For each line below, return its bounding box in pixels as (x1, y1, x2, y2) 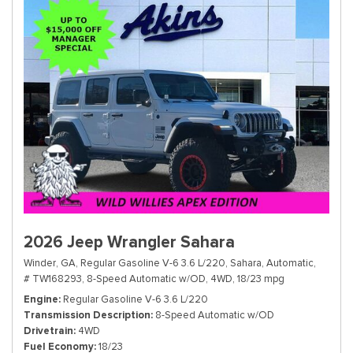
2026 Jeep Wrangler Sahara (24, 232, 235, 253)
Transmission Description (24, 308, 150, 322)
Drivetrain (24, 324, 73, 338)
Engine (24, 292, 58, 307)
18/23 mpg (237, 272, 284, 286)
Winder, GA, (24, 256, 78, 270)
